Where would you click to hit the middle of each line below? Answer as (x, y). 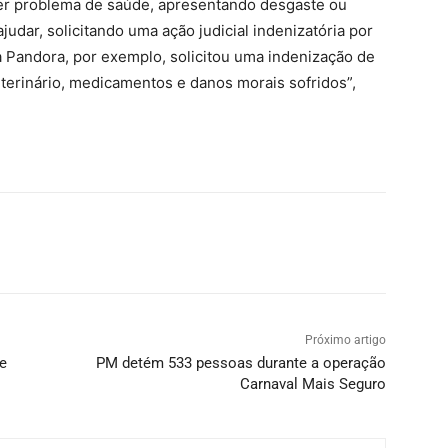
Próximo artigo (345, 340)
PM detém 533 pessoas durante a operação (240, 363)
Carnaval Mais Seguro (312, 384)
